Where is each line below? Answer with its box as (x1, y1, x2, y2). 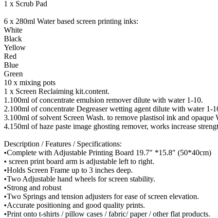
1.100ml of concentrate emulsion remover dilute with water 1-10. (4, 96, 203, 105)
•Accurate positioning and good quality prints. (4, 201, 145, 210)
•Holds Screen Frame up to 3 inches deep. (4, 166, 133, 175)
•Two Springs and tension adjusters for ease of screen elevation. (4, 192, 199, 201)
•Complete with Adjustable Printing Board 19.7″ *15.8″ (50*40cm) (4, 148, 211, 157)
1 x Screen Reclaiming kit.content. (4, 87, 109, 96)
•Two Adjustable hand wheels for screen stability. (4, 175, 155, 183)
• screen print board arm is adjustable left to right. (4, 157, 154, 166)
